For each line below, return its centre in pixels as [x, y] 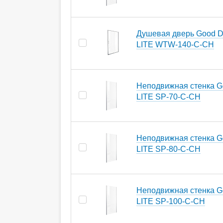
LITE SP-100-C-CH [171, 201]
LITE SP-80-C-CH [168, 149]
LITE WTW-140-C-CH [175, 44]
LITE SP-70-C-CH [168, 97]
